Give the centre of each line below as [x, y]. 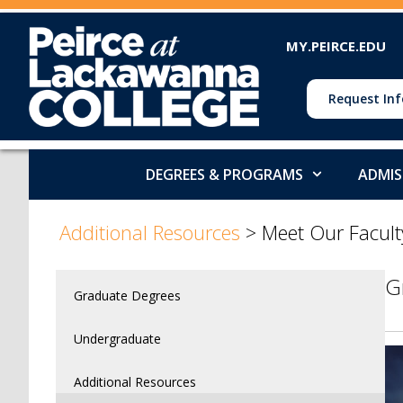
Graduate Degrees [127, 295]
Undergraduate [117, 338]
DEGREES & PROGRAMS [224, 174]
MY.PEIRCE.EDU [336, 46]
